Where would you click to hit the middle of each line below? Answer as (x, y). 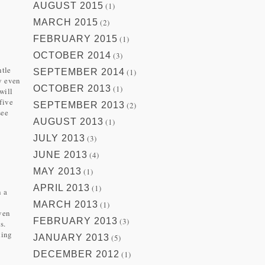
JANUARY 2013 (71, 238)
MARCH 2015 (66, 22)
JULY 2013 (59, 138)
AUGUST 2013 (68, 122)
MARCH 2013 (66, 205)
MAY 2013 (57, 172)
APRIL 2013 (62, 188)
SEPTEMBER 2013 (79, 105)
